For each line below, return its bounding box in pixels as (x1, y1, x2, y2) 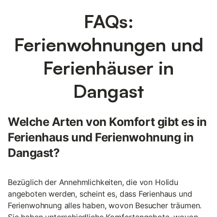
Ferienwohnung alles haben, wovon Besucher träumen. (8, 201, 202, 211)
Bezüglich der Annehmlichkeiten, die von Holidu (8, 177, 178, 187)
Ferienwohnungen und (14, 33, 203, 56)
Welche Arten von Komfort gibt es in (8, 115, 207, 129)
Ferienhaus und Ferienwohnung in (8, 130, 194, 145)
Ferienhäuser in (43, 56, 174, 79)
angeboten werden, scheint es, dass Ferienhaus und (8, 189, 192, 199)
